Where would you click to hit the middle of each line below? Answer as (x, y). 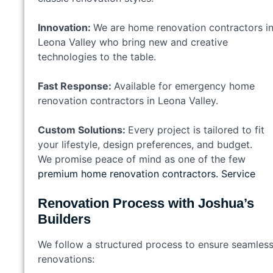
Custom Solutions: (83, 129)
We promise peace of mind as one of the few (142, 159)
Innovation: (66, 27)
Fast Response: (76, 86)
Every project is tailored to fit (196, 129)
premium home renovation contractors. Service (147, 173)
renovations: (66, 259)
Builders (64, 219)
